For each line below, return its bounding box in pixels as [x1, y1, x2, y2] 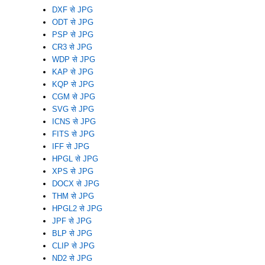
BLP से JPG [51, 228, 92, 238]
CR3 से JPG [51, 42, 92, 51]
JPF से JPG [51, 216, 92, 225]
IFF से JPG [51, 141, 89, 151]
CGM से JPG [51, 92, 95, 101]
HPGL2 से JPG [51, 203, 102, 213]
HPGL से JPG [51, 154, 98, 163]
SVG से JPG [51, 104, 94, 114]
